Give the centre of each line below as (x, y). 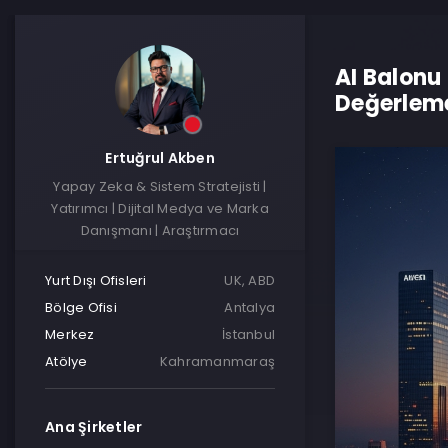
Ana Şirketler (94, 427)
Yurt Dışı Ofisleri (96, 280)
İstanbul (248, 334)
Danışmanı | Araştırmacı (160, 230)
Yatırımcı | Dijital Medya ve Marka (160, 208)
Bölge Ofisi (81, 307)
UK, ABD (249, 280)
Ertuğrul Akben (160, 158)
